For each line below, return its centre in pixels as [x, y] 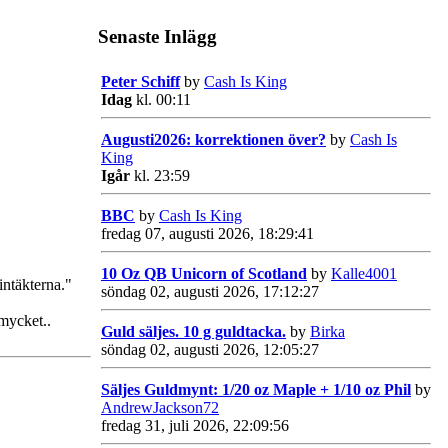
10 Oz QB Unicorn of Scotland [204, 273]
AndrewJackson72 [160, 407]
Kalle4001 [364, 273]
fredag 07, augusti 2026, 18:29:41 [207, 233]
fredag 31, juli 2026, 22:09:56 [195, 425]
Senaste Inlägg [157, 36]
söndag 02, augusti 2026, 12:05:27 [210, 349]
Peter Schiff [140, 81]
